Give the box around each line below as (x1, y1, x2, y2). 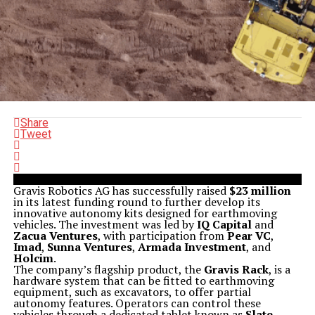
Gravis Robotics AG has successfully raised (13, 183, 229, 198)
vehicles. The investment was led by (13, 217, 197, 232)
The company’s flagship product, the (13, 262, 204, 277)
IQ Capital (196, 217, 252, 232)
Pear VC (226, 228, 271, 243)
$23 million (229, 183, 291, 198)
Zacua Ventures (13, 228, 98, 243)
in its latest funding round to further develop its (13, 194, 260, 210)
